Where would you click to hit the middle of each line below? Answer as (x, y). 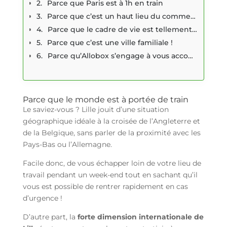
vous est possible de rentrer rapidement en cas (105, 186)
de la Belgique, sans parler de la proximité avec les (111, 133)
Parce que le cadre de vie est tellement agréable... (120, 29)
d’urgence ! (42, 198)
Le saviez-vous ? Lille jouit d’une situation (96, 109)
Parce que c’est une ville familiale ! (110, 43)
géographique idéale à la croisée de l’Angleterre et (111, 121)
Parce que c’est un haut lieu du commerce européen (119, 16)
